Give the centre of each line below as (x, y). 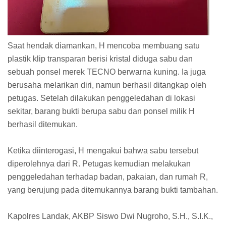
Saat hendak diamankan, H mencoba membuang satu (104, 45)
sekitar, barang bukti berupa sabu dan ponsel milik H (101, 111)
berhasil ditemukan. (43, 124)
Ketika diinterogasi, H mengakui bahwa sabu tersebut (103, 150)
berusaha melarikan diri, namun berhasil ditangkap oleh (107, 85)
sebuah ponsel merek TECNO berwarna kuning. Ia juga (107, 72)
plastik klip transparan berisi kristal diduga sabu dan (100, 59)
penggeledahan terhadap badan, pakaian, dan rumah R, (108, 177)
